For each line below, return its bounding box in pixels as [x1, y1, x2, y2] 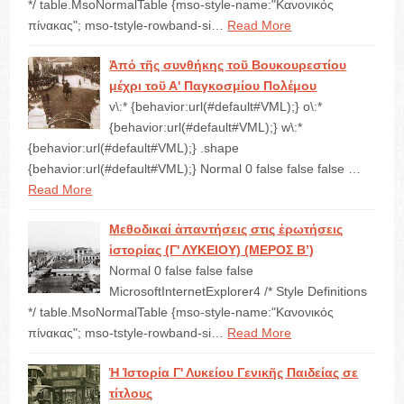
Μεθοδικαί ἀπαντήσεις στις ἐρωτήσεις [109, 222, 344, 236]
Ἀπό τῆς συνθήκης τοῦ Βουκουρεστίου [109, 58, 347, 72]
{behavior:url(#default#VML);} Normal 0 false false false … [28, 161, 362, 176]
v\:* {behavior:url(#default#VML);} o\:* [109, 99, 323, 114]
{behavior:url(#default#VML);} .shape [28, 141, 240, 155]
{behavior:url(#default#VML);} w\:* [109, 120, 303, 134]
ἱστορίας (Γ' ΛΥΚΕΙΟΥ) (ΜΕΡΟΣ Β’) [109, 243, 315, 257]
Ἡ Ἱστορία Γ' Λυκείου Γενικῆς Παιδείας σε [109, 365, 359, 380]
